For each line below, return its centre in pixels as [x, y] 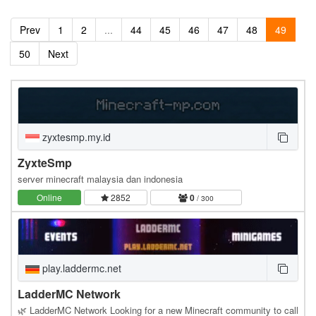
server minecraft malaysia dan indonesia [100, 178]
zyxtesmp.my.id [75, 136]
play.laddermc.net [80, 268]
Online [49, 197]
